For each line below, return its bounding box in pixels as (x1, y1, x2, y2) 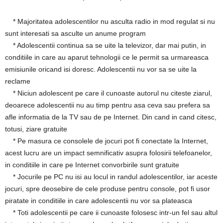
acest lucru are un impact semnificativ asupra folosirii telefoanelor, (5, 149, 212, 157)
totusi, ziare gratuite (5, 125, 67, 133)
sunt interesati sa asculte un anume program (5, 29, 146, 37)
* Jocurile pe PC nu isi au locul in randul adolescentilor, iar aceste (5, 173, 218, 181)
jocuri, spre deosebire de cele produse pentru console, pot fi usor (5, 185, 210, 193)
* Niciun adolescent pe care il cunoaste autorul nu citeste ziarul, (5, 89, 212, 97)
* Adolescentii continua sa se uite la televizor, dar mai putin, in (5, 41, 206, 49)
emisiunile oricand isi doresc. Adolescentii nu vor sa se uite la (5, 65, 197, 73)
